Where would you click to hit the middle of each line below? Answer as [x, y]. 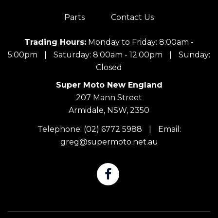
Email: [169, 129]
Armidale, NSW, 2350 [109, 110]
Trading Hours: [55, 42]
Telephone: [60, 129]
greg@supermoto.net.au [109, 142]
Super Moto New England [109, 85]
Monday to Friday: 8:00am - [141, 42]
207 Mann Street [109, 98]
